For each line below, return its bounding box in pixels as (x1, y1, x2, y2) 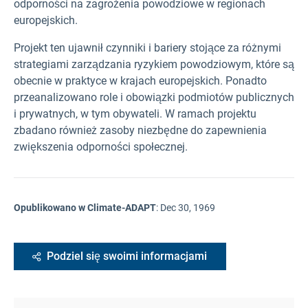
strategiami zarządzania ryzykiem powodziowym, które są (14, 57, 294, 71)
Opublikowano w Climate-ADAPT (14, 201, 156, 213)
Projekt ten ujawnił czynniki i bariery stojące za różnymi (14, 41, 281, 54)
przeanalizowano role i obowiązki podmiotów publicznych (14, 90, 294, 104)
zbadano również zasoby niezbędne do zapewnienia (14, 123, 267, 137)
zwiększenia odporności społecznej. (14, 140, 188, 153)
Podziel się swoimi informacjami (47, 249, 207, 263)
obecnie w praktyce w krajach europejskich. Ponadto (14, 74, 267, 87)
